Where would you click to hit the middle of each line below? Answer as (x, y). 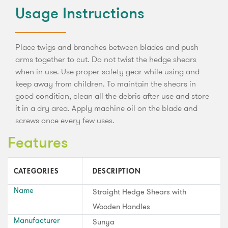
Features (38, 144)
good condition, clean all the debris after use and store (112, 96)
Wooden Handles (121, 207)
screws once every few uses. (65, 121)
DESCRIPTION (117, 171)
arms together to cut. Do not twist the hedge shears (106, 60)
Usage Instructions (80, 15)
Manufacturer (37, 221)
